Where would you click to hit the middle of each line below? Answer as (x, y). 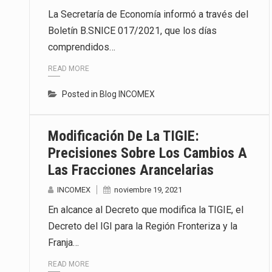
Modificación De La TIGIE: (124, 136)
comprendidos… (82, 47)
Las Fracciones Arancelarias (131, 170)
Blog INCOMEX (127, 94)
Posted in (81, 94)
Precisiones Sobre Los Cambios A (148, 153)
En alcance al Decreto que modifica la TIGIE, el (146, 210)
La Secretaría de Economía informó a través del (148, 14)
